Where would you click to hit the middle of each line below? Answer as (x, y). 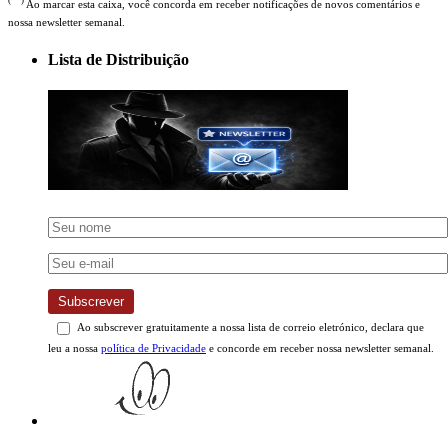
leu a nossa (74, 348)
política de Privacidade (153, 348)
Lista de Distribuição (118, 60)
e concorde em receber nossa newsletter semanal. (320, 348)
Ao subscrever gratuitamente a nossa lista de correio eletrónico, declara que (249, 327)
